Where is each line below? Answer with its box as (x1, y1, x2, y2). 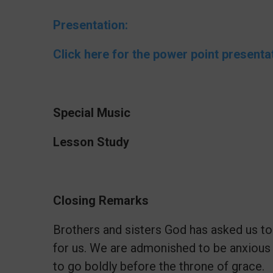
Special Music (53, 105, 130, 120)
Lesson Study (53, 134, 129, 149)
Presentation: (53, 17, 128, 32)
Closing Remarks (53, 193, 149, 208)
